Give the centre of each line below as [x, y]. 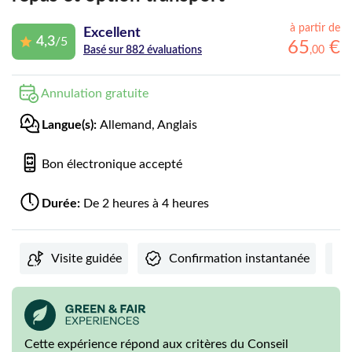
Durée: [62, 204]
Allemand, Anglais [148, 125]
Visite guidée [86, 259]
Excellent [112, 33]
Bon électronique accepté [112, 165]
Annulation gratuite [95, 94]
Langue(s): [71, 125]
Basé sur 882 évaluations [143, 50]
